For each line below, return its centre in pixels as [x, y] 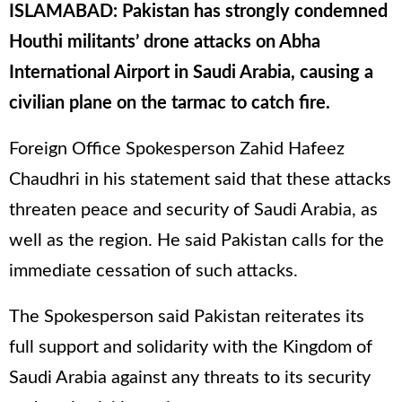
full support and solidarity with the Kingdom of [191, 348]
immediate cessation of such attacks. [153, 271]
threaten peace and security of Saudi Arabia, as [193, 210]
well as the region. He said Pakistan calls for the [197, 241]
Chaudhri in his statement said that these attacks [200, 180]
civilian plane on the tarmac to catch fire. [170, 104]
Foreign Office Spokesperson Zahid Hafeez [177, 149]
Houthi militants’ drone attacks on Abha [165, 43]
